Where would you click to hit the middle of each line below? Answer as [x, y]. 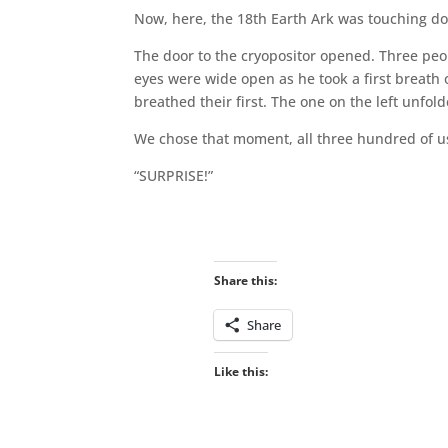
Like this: [240, 371]
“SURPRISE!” [174, 175]
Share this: [245, 280]
